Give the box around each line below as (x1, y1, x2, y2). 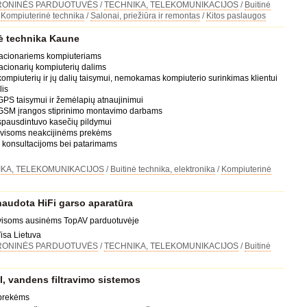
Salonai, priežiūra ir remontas (90, 11, 200, 21)
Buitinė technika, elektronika (110, 164, 215, 174)
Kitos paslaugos (206, 11, 266, 21)
